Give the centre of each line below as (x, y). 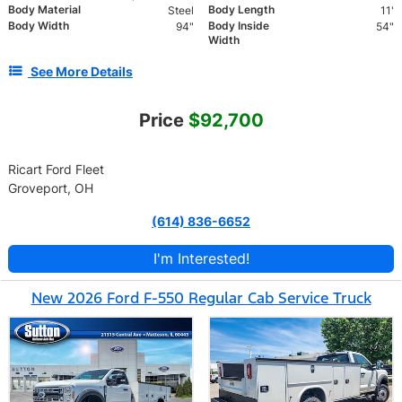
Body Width (39, 26)
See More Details (82, 72)
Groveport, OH (51, 188)
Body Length (241, 10)
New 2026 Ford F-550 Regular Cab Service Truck (201, 298)
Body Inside (239, 26)
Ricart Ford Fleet (56, 170)
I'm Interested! (201, 259)
